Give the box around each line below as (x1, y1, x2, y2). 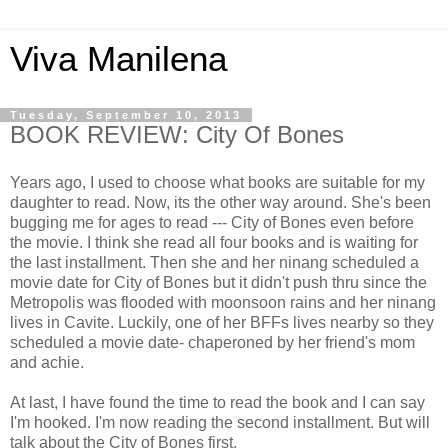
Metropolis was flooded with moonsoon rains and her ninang (10, 293, 436, 311)
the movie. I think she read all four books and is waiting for (10, 233, 418, 251)
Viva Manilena (10, 40, 227, 78)
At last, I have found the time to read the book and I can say (10, 393, 425, 411)
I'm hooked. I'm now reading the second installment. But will (10, 413, 430, 431)
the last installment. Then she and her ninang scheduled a (10, 253, 419, 271)
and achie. (10, 353, 84, 371)
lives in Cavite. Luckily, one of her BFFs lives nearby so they (10, 313, 434, 331)
